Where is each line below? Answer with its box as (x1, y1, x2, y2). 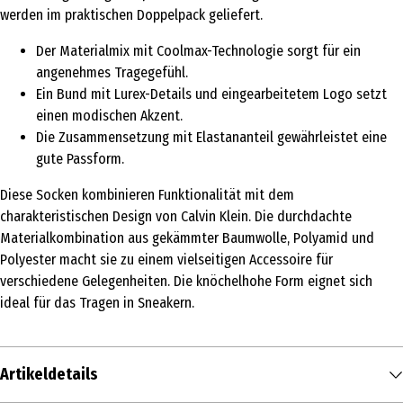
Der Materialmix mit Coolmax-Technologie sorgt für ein (36, 42, 361, 60)
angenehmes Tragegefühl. (36, 64, 188, 82)
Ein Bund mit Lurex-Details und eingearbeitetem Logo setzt (36, 85, 387, 103)
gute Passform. (36, 150, 124, 168)
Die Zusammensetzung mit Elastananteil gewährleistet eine (36, 129, 387, 147)
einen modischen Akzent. (36, 107, 183, 125)
